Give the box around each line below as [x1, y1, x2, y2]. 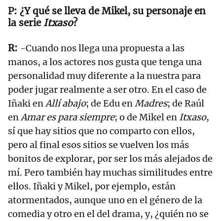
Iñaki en [8, 98, 45, 110]
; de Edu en [86, 98, 135, 110]
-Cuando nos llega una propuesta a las [20, 42, 184, 54]
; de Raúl [167, 98, 204, 110]
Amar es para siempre [21, 111, 114, 123]
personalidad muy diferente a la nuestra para [8, 70, 201, 82]
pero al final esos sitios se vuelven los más [8, 139, 189, 151]
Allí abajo [45, 98, 86, 110]
